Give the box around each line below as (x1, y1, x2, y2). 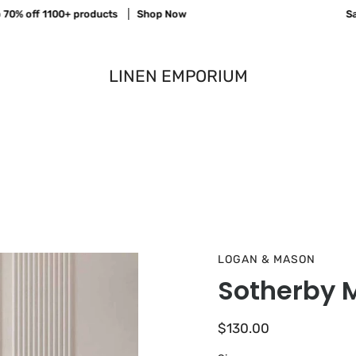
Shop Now (116, 8, 167, 20)
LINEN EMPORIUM (108, 65, 248, 86)
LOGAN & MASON (218, 253, 315, 266)
